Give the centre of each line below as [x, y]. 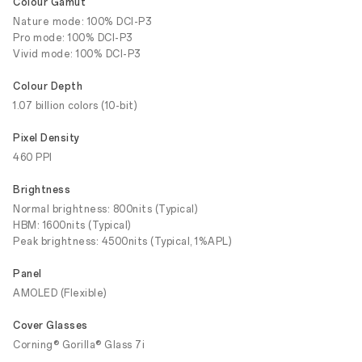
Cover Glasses [51, 326]
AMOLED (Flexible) [60, 293]
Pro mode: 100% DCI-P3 [73, 38]
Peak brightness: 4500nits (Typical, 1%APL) [122, 242]
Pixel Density [46, 138]
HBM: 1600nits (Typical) [72, 225]
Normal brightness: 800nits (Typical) [105, 209]
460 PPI [33, 158]
